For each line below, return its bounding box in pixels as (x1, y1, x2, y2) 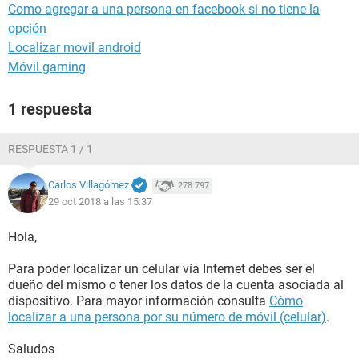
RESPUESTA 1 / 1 (8, 143, 93, 155)
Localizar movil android (8, 40, 141, 55)
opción (8, 21, 46, 36)
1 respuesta (8, 99, 92, 119)
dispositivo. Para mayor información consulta (8, 293, 269, 309)
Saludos (8, 341, 54, 357)
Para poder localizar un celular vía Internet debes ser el (8, 261, 315, 276)
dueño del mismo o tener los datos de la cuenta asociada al (8, 277, 344, 292)
